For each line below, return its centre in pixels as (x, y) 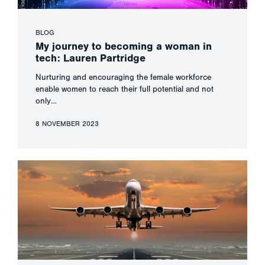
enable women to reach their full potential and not (125, 90)
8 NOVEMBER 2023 (67, 124)
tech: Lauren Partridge (92, 59)
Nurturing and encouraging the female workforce (123, 78)
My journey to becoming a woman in (124, 47)
